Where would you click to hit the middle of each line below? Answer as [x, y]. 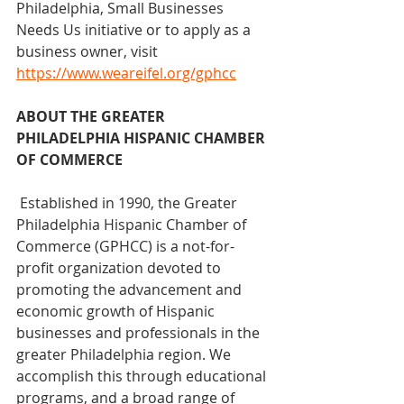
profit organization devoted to [120, 267]
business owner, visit [89, 51]
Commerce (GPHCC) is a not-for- [125, 246]
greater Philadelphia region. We [125, 354]
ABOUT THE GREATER [92, 116]
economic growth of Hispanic [117, 311]
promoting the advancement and [131, 289]
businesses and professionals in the [140, 332]
